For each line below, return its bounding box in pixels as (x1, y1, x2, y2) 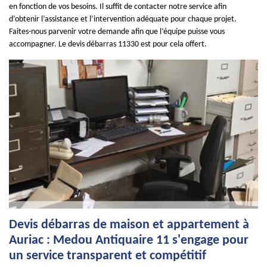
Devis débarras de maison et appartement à (9, 218, 249, 232)
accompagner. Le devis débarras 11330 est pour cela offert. (9, 40, 207, 49)
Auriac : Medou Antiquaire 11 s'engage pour (9, 234, 249, 247)
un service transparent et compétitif (9, 249, 206, 263)
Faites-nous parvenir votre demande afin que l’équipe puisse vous (9, 27, 225, 36)
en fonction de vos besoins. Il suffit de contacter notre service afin (9, 2, 226, 11)
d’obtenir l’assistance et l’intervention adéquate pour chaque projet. (9, 15, 237, 24)
